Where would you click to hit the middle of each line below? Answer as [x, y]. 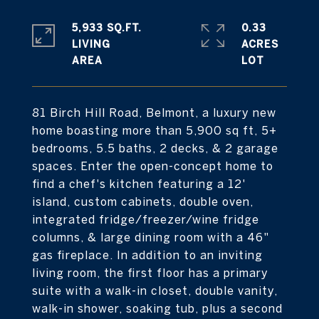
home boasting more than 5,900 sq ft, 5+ [155, 130]
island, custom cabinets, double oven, [143, 202]
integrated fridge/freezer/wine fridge [146, 219]
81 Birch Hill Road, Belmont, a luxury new [154, 113]
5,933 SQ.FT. [107, 28]
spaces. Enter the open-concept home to [153, 166]
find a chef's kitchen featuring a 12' [139, 184]
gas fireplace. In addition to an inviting [147, 255]
